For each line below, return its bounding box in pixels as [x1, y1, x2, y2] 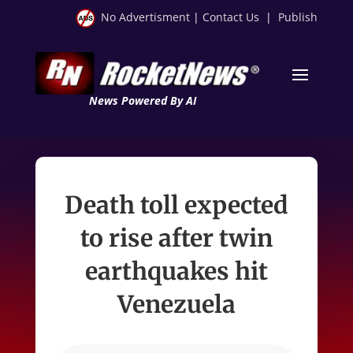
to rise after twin [80, 222, 273, 253]
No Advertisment [101, 9, 191, 24]
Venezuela [117, 288, 236, 319]
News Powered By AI [88, 92, 196, 108]
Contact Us [203, 9, 260, 24]
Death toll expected [64, 189, 288, 220]
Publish [278, 9, 318, 24]
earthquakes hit [84, 255, 268, 286]
